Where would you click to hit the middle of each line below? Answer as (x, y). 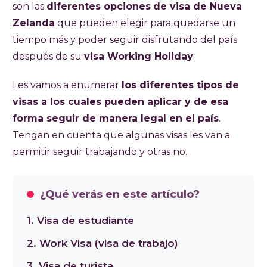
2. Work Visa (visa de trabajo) (103, 243)
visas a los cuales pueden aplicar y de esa (120, 101)
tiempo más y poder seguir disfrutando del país (125, 39)
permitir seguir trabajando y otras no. (100, 151)
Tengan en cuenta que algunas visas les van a (121, 135)
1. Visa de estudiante (80, 220)
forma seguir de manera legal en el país (116, 118)
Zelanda (34, 23)
